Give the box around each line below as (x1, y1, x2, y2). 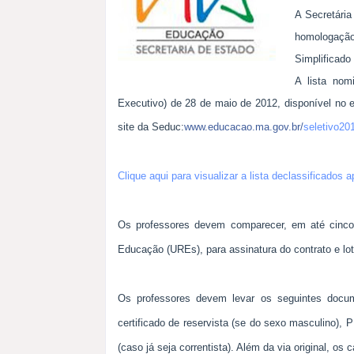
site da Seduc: (118, 121, 184, 133)
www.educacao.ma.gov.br (184, 121, 300, 133)
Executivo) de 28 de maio (118, 97, 237, 109)
